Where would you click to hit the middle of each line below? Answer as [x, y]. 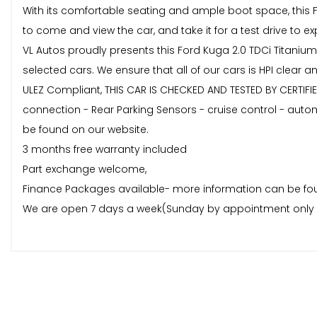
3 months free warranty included [105, 150]
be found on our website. [86, 130]
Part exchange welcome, [85, 169]
